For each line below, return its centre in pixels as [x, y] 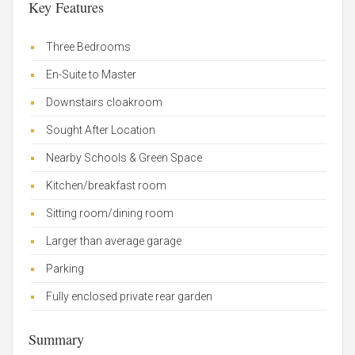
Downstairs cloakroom [104, 103]
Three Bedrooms [88, 47]
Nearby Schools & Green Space [124, 158]
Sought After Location [101, 130]
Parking [65, 269]
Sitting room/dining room [110, 214]
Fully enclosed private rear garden [129, 297]
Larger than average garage [114, 241]
